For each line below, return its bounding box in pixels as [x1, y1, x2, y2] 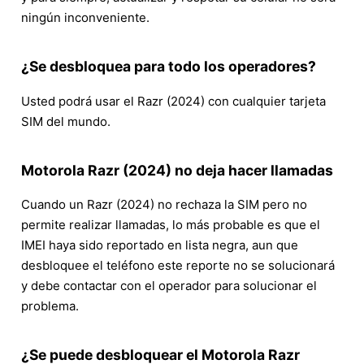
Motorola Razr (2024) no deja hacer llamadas [21, 161, 333, 179]
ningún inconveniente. [21, 10, 149, 26]
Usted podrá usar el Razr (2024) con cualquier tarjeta [21, 93, 326, 109]
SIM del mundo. [21, 113, 110, 129]
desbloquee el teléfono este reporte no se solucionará [21, 258, 335, 274]
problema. [21, 298, 79, 314]
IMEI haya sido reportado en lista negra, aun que [21, 237, 298, 253]
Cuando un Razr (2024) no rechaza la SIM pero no [21, 197, 307, 213]
